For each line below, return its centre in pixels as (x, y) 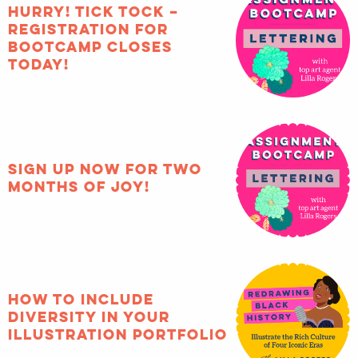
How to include (81, 282)
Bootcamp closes (90, 37)
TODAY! (39, 55)
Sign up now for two (105, 155)
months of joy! (79, 173)
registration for (88, 20)
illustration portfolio (118, 318)
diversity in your (89, 300)
